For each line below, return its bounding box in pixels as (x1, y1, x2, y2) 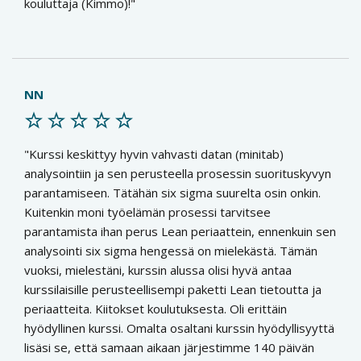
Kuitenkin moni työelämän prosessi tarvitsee (24, 204, 271, 220)
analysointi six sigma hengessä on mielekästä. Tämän (24, 243, 317, 259)
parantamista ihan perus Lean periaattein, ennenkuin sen (24, 223, 336, 239)
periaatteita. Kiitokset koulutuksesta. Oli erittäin (24, 301, 287, 317)
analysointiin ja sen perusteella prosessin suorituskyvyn (24, 165, 331, 181)
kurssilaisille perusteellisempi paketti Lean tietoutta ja (24, 281, 322, 297)
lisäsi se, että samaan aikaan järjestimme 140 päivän (24, 339, 314, 355)
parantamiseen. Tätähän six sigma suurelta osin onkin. (24, 185, 321, 201)
